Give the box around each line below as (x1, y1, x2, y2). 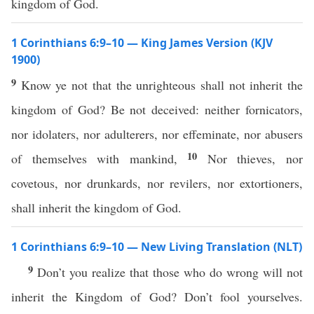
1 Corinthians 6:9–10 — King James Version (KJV (11, 35, 273, 50)
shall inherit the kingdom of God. (11, 199, 182, 216)
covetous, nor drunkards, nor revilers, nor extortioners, (11, 175, 303, 191)
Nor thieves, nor (207, 150, 303, 167)
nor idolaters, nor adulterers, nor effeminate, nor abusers (11, 125, 303, 142)
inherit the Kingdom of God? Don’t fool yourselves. (11, 288, 303, 305)
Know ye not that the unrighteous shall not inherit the (20, 76, 303, 93)
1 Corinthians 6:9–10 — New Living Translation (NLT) (11, 239, 302, 254)
